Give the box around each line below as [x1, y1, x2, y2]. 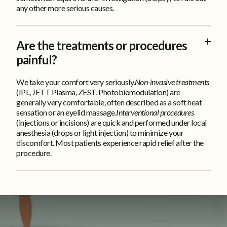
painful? [16, 52, 57, 67]
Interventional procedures [116, 107, 194, 117]
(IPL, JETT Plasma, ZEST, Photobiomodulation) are [16, 87, 180, 97]
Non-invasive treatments [134, 77, 209, 87]
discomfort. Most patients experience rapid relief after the [16, 137, 204, 147]
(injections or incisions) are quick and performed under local [16, 117, 207, 127]
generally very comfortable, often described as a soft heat [16, 97, 202, 107]
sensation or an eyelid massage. [16, 107, 117, 117]
